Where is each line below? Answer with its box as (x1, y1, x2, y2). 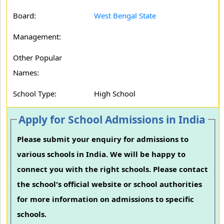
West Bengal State (94, 10, 156, 20)
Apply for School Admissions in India (18, 112, 206, 126)
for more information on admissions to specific (17, 194, 194, 204)
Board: (13, 10, 36, 20)
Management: (13, 31, 61, 41)
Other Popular (13, 52, 62, 62)
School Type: (13, 88, 56, 98)
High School (94, 88, 135, 98)
